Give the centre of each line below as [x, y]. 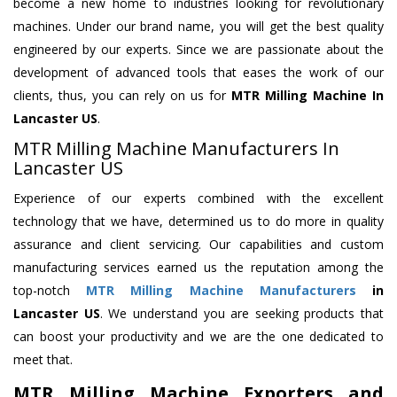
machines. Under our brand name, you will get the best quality [198, 27]
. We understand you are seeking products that [241, 314]
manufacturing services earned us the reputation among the [198, 268]
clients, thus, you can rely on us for [122, 96]
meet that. [43, 360]
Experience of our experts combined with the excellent [198, 198]
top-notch [50, 291]
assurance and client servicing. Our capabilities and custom [198, 245]
